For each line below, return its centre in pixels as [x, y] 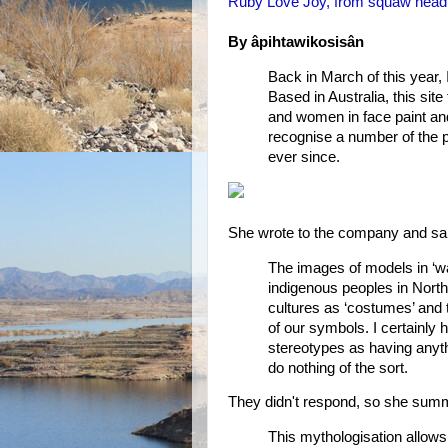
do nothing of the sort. [338, 367]
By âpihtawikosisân [296, 42]
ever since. [304, 156]
